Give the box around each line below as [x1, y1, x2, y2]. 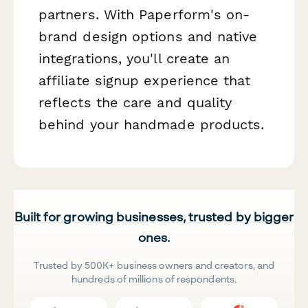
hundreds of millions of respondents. [71, 272, 236, 285]
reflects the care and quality [38, 93, 232, 111]
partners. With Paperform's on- [38, 5, 250, 23]
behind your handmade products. [38, 115, 265, 133]
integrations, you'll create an [38, 49, 230, 67]
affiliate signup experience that [38, 71, 251, 89]
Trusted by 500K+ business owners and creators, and [34, 258, 274, 271]
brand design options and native [38, 27, 258, 45]
